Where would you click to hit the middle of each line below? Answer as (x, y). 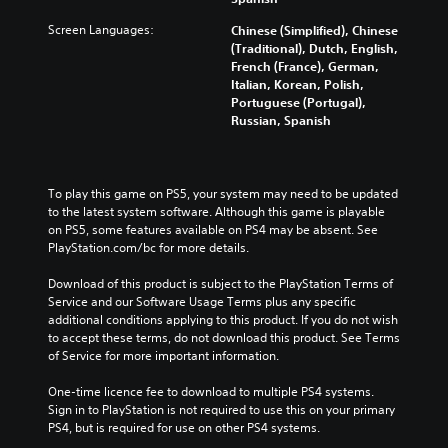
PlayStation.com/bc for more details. (148, 247)
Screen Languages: (101, 29)
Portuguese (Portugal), (298, 102)
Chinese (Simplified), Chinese (314, 30)
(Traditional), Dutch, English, (314, 48)
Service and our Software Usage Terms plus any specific (202, 301)
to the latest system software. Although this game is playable (216, 211)
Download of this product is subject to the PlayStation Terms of (220, 283)
